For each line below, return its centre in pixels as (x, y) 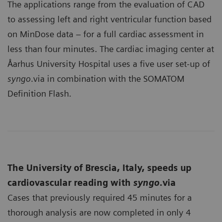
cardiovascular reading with (70, 182)
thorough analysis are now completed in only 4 (99, 212)
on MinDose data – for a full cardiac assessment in (106, 34)
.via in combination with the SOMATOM (108, 78)
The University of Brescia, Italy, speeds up (99, 167)
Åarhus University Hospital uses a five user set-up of (109, 63)
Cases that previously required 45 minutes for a (100, 197)
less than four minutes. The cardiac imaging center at (111, 49)
